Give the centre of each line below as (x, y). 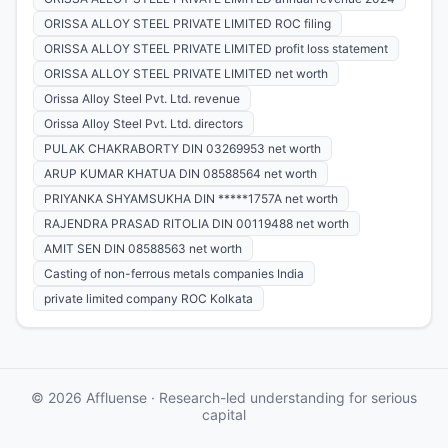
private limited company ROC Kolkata (148, 298)
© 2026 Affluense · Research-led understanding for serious (224, 397)
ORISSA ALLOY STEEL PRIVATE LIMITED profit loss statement (216, 48)
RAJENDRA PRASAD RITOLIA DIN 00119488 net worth (196, 223)
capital (224, 414)
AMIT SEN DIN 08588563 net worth (143, 248)
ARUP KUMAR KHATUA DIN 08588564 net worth (180, 173)
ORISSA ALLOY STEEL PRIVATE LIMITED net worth (186, 73)
